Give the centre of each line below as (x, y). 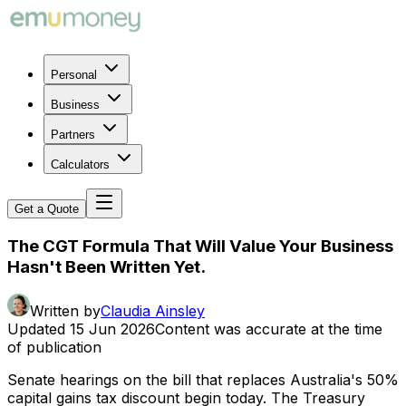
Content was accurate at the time (269, 329)
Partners (73, 135)
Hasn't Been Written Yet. (106, 266)
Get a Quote (47, 209)
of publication (54, 348)
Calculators (80, 164)
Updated (36, 329)
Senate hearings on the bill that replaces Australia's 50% (203, 380)
